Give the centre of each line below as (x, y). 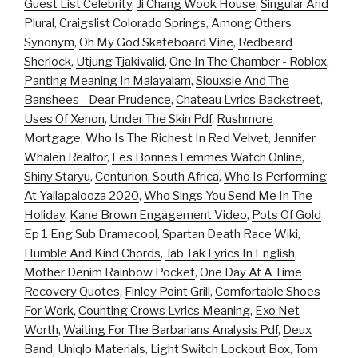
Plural (39, 23)
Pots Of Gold (286, 215)
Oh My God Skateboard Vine (156, 42)
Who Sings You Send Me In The (228, 195)
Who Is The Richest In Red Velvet (177, 138)
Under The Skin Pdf (161, 119)
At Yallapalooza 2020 (82, 195)
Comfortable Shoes (268, 291)
